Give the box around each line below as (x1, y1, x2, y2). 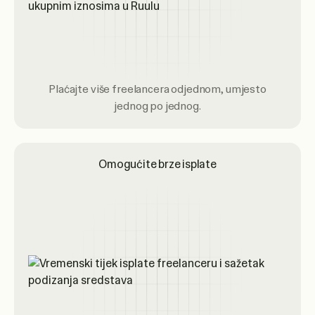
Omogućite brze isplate (98, 157, 217, 172)
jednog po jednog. (114, 99, 201, 113)
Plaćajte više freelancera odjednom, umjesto (49, 82, 266, 96)
